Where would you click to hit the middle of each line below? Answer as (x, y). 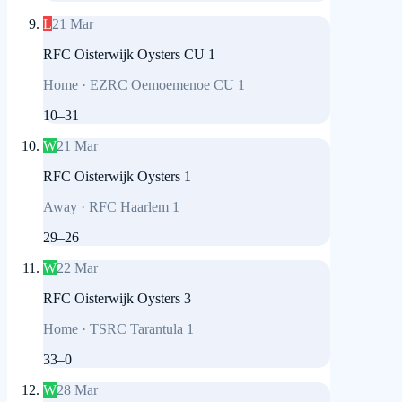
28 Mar (77, 390)
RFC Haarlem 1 (134, 207)
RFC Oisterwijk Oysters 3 (117, 299)
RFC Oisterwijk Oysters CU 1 (129, 55)
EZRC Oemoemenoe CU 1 (167, 85)
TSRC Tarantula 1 (142, 329)
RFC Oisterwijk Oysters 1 (117, 177)
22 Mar (77, 268)
